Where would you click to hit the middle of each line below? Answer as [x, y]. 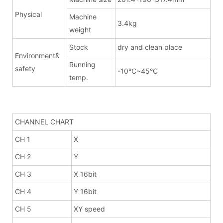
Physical [28, 14]
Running [82, 64]
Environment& [37, 55]
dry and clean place [150, 47]
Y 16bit [85, 191]
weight [80, 29]
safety [25, 68]
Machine [83, 16]
